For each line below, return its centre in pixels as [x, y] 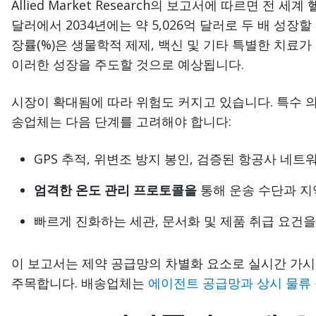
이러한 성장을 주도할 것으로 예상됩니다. [128, 64]
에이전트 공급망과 [201, 282]
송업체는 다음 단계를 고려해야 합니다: [121, 121]
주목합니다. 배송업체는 [80, 282]
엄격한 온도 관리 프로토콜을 [117, 189]
